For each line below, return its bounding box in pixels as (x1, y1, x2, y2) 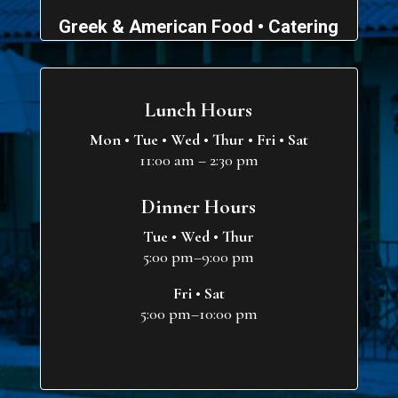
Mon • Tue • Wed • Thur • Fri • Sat (89, 129, 308, 149)
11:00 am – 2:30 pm (139, 149, 259, 170)
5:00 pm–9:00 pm (143, 246, 255, 267)
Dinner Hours (141, 194, 257, 219)
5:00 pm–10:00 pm (139, 303, 258, 323)
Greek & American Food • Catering (59, 15, 339, 37)
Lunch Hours (145, 97, 253, 123)
